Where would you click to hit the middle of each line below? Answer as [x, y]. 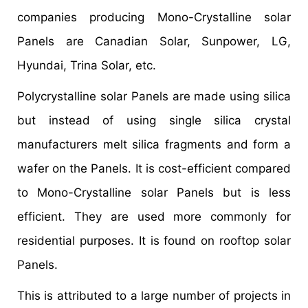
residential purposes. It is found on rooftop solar [154, 241]
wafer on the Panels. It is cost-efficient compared [154, 169]
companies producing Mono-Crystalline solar [154, 18]
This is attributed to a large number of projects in [154, 296]
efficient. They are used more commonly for [154, 217]
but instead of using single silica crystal [154, 121]
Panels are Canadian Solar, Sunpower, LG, [154, 42]
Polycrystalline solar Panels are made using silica [154, 97]
